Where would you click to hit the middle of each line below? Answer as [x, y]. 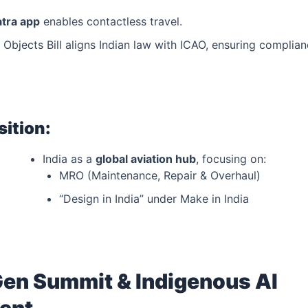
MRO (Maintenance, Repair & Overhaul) [159, 175]
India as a [69, 158]
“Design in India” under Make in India [154, 198]
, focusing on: [231, 158]
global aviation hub [145, 158]
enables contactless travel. [111, 21]
